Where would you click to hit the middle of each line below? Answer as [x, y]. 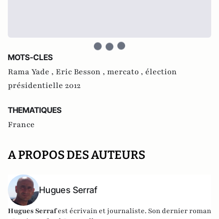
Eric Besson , [81, 72]
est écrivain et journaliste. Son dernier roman [134, 211]
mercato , [126, 72]
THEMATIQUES [35, 110]
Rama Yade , [32, 72]
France [21, 124]
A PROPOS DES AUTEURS [77, 155]
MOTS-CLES [30, 57]
